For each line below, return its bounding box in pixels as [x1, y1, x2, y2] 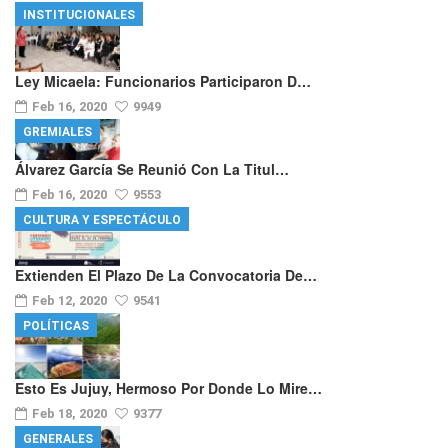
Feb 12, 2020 [32, 293, 110, 309]
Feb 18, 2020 [32, 406, 110, 422]
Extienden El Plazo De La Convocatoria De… [15, 265, 317, 286]
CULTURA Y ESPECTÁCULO [23, 213, 181, 228]
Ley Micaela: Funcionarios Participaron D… [15, 71, 311, 92]
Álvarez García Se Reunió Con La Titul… [15, 159, 289, 180]
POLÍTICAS [23, 319, 89, 334]
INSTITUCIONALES [23, 8, 135, 23]
